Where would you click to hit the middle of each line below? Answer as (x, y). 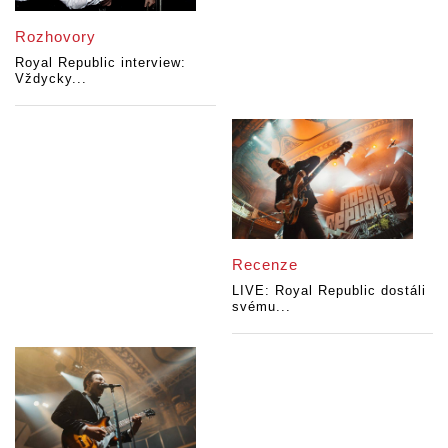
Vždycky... (51, 78)
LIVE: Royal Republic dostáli (329, 291)
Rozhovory (55, 36)
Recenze (265, 265)
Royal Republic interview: (100, 62)
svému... (262, 307)
